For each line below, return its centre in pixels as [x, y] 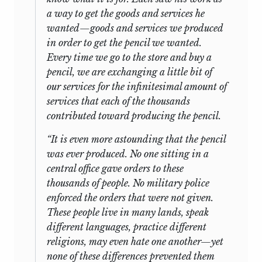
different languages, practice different [127, 227]
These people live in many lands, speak [128, 213]
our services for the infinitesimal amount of [137, 87]
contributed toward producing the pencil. [134, 116]
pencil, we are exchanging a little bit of [130, 72]
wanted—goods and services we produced [135, 28]
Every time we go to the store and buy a [129, 58]
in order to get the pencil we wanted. [124, 43]
